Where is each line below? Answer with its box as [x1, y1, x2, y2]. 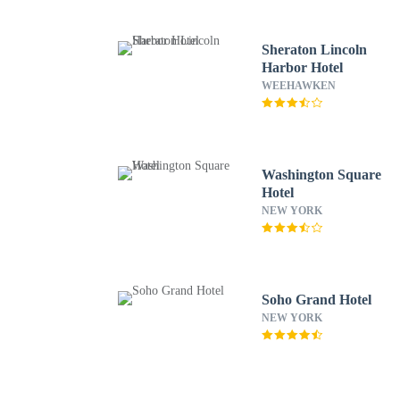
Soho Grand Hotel [262, 292, 372, 307]
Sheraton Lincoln [262, 42, 368, 57]
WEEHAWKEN [262, 79, 337, 92]
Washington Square [262, 167, 382, 182]
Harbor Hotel [262, 60, 344, 75]
